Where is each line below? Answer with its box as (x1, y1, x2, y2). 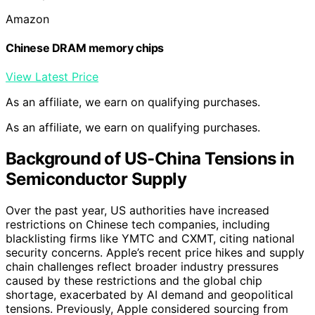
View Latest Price (6, 70, 98, 84)
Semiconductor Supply (6, 168, 186, 189)
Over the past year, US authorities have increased (6, 202, 269, 217)
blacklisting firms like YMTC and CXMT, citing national (6, 231, 295, 245)
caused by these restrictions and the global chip (6, 273, 262, 288)
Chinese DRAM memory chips (6, 40, 164, 55)
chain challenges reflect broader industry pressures (6, 259, 278, 274)
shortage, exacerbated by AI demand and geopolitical (6, 287, 293, 302)
